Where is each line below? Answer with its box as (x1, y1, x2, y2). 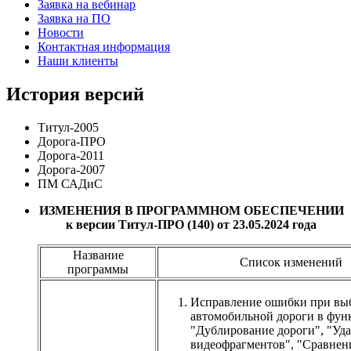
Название (72, 248, 124, 262)
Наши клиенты (38, 54, 118, 67)
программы (67, 262, 128, 276)
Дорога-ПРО (38, 134, 106, 148)
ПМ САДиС (38, 176, 103, 190)
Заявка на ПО (38, 12, 110, 25)
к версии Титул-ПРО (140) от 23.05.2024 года (66, 217, 317, 231)
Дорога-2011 (38, 148, 104, 162)
